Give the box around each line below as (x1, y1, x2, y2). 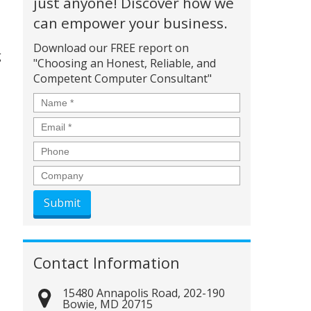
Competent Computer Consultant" (33, 71, 212, 86)
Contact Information (33, 253, 180, 273)
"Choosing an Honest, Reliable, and (33, 56, 217, 71)
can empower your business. (33, 13, 228, 33)
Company (33, 165, 87, 180)
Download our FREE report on (33, 40, 190, 56)
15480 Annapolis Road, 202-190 (62, 285, 226, 301)
